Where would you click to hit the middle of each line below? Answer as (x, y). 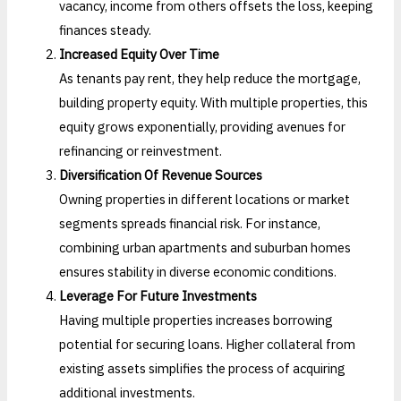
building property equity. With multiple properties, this (214, 102)
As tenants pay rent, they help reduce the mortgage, (210, 78)
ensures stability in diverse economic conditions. (198, 271)
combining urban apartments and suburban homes (205, 247)
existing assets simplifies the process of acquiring (203, 368)
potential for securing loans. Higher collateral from (208, 344)
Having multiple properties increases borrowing (196, 320)
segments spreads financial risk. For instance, (190, 223)
